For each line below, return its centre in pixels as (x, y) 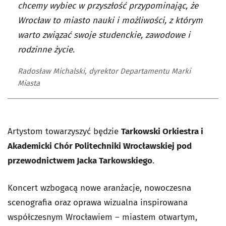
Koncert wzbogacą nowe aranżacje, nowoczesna (99, 188)
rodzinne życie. (46, 49)
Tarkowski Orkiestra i (162, 131)
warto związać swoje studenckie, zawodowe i (104, 35)
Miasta (29, 83)
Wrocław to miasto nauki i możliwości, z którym (110, 20)
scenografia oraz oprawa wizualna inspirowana (98, 202)
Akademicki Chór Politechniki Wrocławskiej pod (100, 146)
